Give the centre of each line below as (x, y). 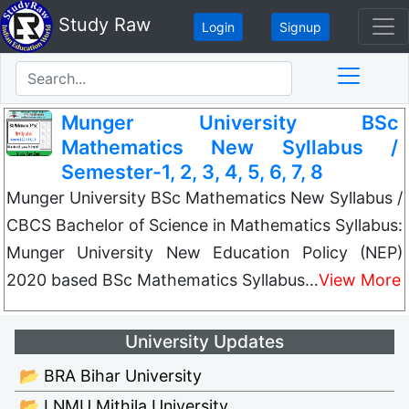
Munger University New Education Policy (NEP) (204, 252)
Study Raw (102, 25)
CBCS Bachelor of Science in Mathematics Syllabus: (204, 225)
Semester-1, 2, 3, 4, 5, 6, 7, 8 (192, 172)
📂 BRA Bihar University (110, 376)
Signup (300, 26)
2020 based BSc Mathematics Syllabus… (163, 280)
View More (360, 280)
